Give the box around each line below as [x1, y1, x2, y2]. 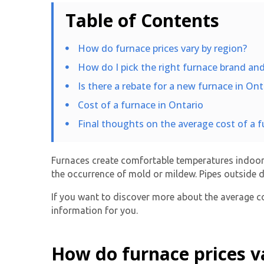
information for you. [51, 204, 138, 216]
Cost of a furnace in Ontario [77, 98, 203, 111]
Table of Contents [65, 8, 219, 32]
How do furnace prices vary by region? [77, 41, 247, 55]
